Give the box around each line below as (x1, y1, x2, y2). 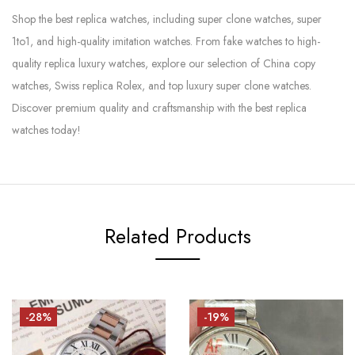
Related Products (104, 222, 251, 250)
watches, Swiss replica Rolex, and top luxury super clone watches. (12, 78, 311, 94)
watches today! (12, 122, 81, 138)
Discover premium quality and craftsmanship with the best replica (12, 100, 307, 116)
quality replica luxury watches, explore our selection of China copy (12, 55, 315, 71)
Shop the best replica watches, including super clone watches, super (12, 11, 322, 27)
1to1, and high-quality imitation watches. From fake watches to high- (12, 33, 320, 49)
